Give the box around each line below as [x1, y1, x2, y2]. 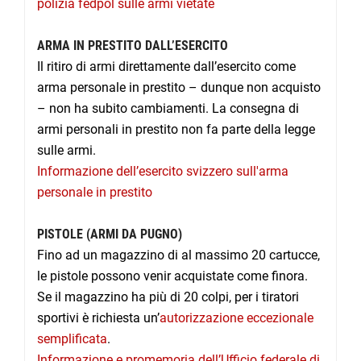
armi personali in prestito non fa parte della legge [37, 122, 315, 138]
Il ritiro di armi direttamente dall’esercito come [37, 59, 296, 75]
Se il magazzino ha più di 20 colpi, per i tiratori [37, 289, 299, 305]
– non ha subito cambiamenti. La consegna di [37, 101, 299, 117]
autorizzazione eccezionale [160, 310, 313, 326]
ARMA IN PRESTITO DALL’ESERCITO [37, 38, 228, 54]
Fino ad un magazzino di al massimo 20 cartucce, [37, 247, 320, 263]
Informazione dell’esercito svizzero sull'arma [37, 164, 288, 180]
